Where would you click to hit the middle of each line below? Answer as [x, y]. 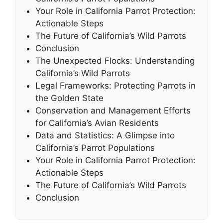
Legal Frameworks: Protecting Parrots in [115, 85]
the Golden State [69, 98]
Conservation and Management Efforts [113, 110]
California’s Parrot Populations [95, 148]
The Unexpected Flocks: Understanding [115, 60]
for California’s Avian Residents [97, 123]
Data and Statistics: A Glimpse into [105, 135]
